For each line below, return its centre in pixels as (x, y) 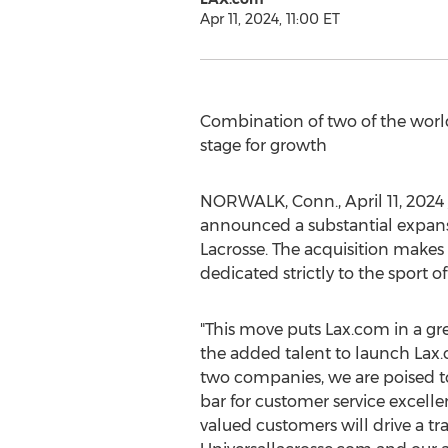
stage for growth (263, 145)
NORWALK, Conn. (268, 201)
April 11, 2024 (394, 201)
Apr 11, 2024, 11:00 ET (269, 19)
